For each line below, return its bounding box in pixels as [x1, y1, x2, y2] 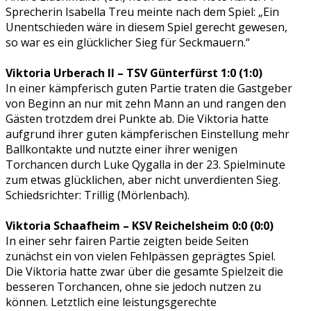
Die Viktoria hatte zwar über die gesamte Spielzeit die [6, 263, 283, 279]
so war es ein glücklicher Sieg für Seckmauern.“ [6, 34, 250, 50]
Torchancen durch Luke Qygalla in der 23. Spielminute [6, 156, 285, 172]
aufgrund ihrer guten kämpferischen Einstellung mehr [6, 126, 289, 142]
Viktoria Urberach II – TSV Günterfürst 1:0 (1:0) [6, 65, 262, 81]
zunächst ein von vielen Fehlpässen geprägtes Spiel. [6, 248, 276, 264]
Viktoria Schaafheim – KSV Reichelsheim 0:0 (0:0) [6, 217, 274, 233]
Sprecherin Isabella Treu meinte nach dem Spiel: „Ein [6, 3, 279, 19]
